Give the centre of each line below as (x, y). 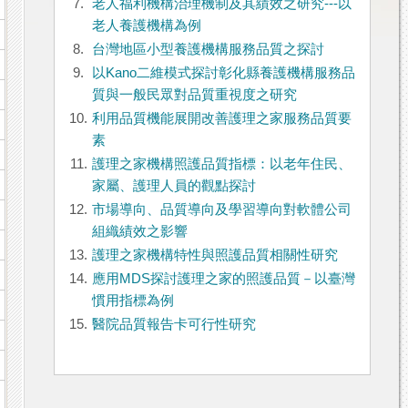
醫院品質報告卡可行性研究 (173, 325)
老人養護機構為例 (146, 26)
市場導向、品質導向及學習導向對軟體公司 (221, 210)
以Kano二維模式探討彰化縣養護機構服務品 (223, 73)
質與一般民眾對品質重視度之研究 (194, 95)
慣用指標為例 (133, 301)
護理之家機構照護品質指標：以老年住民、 (221, 164)
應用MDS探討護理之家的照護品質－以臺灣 (223, 279)
